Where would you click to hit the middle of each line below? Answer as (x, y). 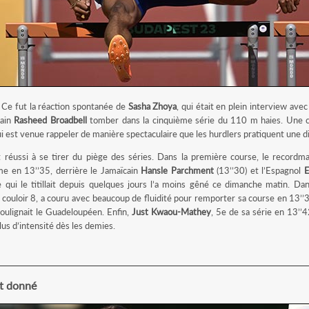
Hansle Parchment (177, 170)
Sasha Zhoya (152, 106)
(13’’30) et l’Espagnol (259, 170)
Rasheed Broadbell (50, 120)
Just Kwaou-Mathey (172, 212)
